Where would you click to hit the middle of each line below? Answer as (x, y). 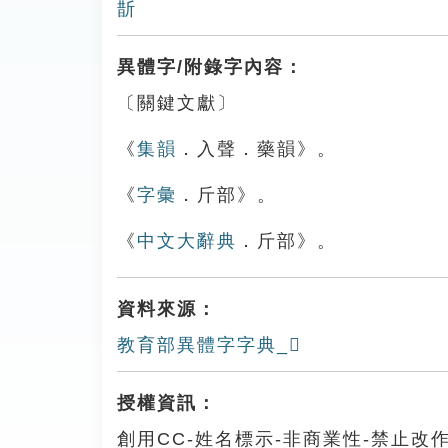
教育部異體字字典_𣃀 (209, 345)
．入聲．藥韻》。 (257, 149)
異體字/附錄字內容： (210, 67)
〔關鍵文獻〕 (177, 103)
